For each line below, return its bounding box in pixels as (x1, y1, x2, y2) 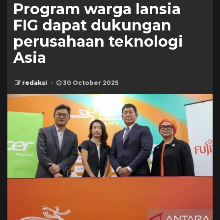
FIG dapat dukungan (13, 16, 171, 34)
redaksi (22, 79, 49, 86)
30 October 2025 (61, 79, 118, 86)
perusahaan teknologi (13, 32, 183, 51)
